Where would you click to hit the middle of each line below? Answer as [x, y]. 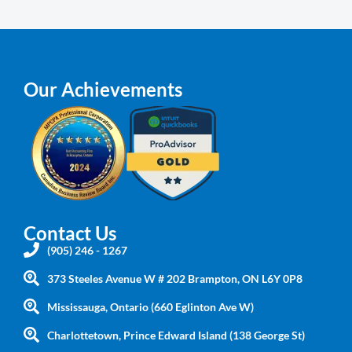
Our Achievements [103, 89]
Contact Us [70, 233]
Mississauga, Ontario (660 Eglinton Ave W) [150, 306]
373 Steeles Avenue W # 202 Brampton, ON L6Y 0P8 [175, 278]
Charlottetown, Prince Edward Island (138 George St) [176, 335]
